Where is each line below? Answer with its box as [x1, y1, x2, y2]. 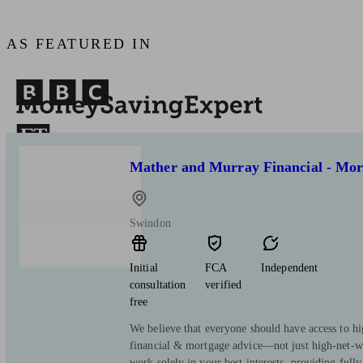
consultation [130, 279, 186, 292]
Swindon [130, 217, 171, 230]
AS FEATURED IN [6, 36, 152, 53]
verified [205, 279, 242, 292]
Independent [261, 262, 318, 275]
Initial [130, 262, 158, 275]
